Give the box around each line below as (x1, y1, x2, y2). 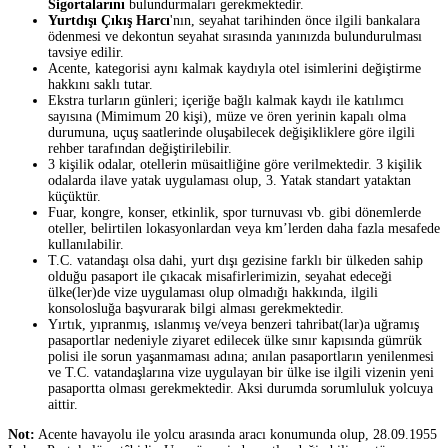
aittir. (48, 397, 78, 413)
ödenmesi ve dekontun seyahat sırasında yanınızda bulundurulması (48, 29, 422, 45)
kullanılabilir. (48, 237, 124, 253)
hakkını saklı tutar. (48, 77, 153, 93)
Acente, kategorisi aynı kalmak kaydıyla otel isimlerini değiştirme (48, 61, 421, 77)
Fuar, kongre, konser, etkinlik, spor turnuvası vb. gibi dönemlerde (48, 205, 421, 221)
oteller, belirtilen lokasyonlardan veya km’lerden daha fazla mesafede (48, 221, 440, 237)
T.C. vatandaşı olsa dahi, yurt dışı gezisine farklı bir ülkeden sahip (48, 253, 423, 269)
